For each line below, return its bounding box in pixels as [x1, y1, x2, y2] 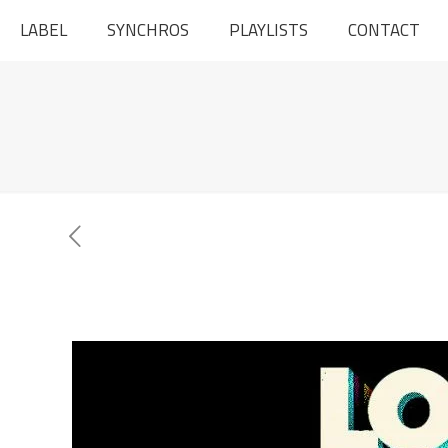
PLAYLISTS [229, 17, 308, 43]
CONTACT [348, 17, 420, 43]
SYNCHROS [107, 17, 189, 43]
